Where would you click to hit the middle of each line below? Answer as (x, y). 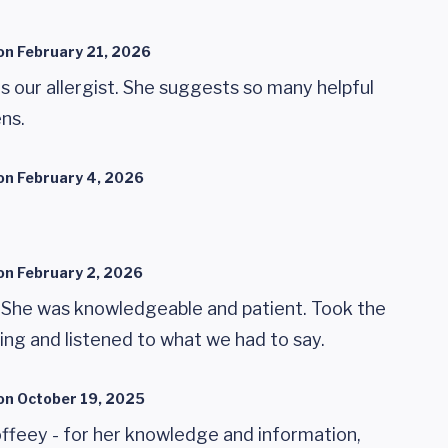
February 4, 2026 (80, 177)
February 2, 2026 (80, 272)
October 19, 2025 (81, 398)
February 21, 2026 (84, 51)
